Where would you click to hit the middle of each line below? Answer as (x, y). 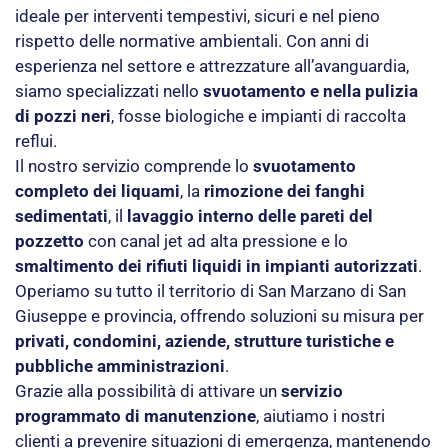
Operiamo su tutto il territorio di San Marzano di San (210, 291)
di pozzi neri (63, 116)
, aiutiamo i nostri (320, 416)
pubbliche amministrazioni (120, 366)
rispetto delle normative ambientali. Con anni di (192, 41)
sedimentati (61, 216)
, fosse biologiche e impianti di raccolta (258, 116)
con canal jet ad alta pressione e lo (216, 241)
